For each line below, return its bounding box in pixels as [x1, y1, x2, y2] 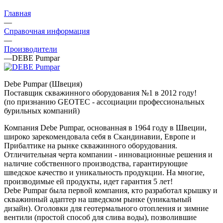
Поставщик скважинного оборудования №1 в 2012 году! [4, 88, 197, 97]
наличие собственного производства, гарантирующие [4, 159, 188, 168]
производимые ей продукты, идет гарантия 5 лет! [4, 177, 173, 186]
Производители [4, 44, 57, 53]
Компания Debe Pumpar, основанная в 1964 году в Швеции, [4, 123, 207, 132]
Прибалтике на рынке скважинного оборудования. [4, 141, 177, 150]
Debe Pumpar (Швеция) [4, 79, 82, 88]
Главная [4, 8, 31, 17]
